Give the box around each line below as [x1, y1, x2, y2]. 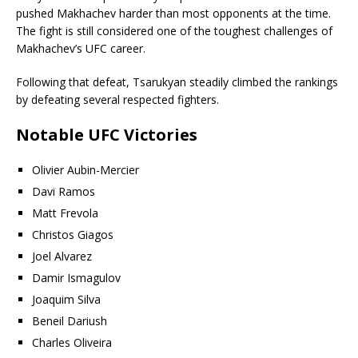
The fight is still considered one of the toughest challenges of [16, 23, 332, 39]
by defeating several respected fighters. [16, 92, 219, 108]
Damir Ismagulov [32, 270, 121, 286]
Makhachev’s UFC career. [16, 41, 145, 57]
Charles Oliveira [32, 335, 112, 351]
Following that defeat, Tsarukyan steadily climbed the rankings [16, 74, 338, 90]
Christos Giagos [32, 227, 113, 243]
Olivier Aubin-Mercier [32, 162, 139, 178]
